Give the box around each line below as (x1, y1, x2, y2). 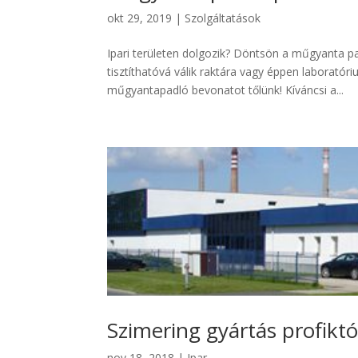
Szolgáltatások (185, 10, 261, 26)
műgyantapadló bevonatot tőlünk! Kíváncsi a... (107, 82, 344, 98)
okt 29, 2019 (107, 10, 173, 26)
